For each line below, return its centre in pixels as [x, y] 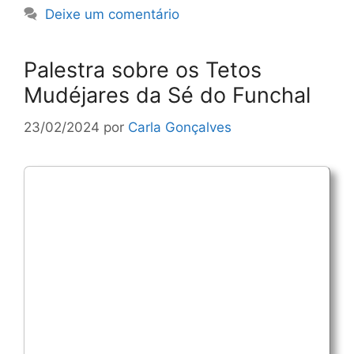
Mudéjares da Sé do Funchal [167, 96]
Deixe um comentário [113, 15]
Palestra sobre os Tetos [143, 70]
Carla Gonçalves [180, 127]
